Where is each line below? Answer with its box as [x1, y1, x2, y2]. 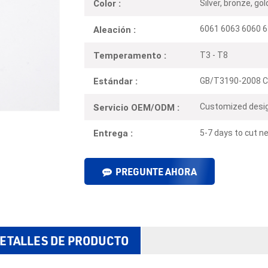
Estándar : [93, 76, 138, 87]
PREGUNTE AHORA [115, 165, 197, 178]
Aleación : [93, 24, 136, 35]
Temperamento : [93, 50, 166, 61]
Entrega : [93, 127, 133, 139]
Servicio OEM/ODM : [93, 102, 179, 113]
